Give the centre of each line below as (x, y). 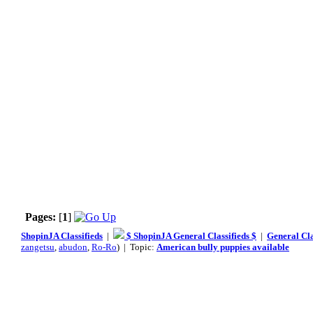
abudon (73, 247)
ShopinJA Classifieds (62, 236)
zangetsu (38, 247)
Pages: (41, 217)
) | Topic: (137, 247)
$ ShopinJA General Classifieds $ (190, 236)
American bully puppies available (223, 247)
